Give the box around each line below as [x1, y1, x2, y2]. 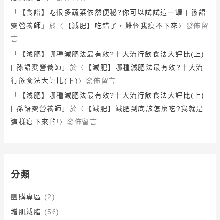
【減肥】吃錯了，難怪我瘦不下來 [64, 22, 179, 30]
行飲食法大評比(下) [11, 76, 79, 84]
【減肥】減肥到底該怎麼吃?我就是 [84, 105, 204, 113]
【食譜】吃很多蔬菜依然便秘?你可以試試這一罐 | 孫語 [18, 8, 207, 17]
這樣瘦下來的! [11, 118, 59, 126]
